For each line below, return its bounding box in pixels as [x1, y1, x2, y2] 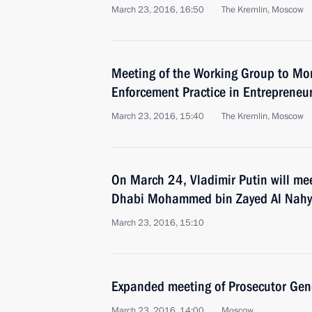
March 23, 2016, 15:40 [111, 110, 204, 123]
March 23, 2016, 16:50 [111, 3, 204, 16]
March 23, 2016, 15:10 [111, 217, 204, 229]
